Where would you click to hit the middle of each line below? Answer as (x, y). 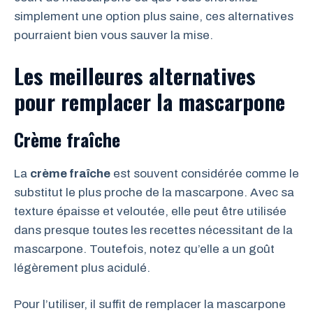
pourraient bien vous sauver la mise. (114, 35)
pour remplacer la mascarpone (150, 101)
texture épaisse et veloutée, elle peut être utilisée (150, 211)
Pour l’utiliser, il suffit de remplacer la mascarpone (150, 304)
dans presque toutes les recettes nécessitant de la (153, 230)
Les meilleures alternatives (135, 75)
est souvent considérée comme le (205, 173)
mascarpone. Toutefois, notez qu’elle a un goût (144, 249)
